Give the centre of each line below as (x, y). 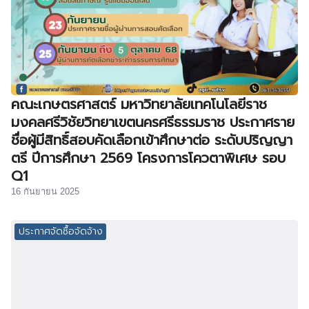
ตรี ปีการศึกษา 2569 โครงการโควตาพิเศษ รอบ (148, 158)
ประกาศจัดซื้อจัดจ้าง (60, 232)
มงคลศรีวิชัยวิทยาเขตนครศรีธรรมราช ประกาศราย (153, 122)
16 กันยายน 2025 (45, 191)
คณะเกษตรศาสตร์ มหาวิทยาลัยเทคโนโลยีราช (139, 104)
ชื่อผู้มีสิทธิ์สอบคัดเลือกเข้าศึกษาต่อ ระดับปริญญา (152, 140)
